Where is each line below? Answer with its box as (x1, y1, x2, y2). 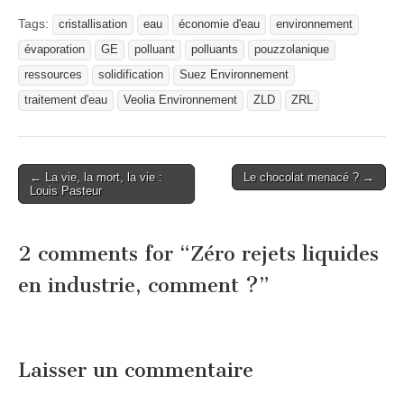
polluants (191, 43, 238, 57)
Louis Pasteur (30, 184, 102, 198)
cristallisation (59, 18, 127, 32)
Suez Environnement (179, 69, 289, 82)
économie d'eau (179, 18, 260, 32)
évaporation (24, 43, 85, 57)
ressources (24, 69, 82, 82)
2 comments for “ (18, 241, 190, 266)
